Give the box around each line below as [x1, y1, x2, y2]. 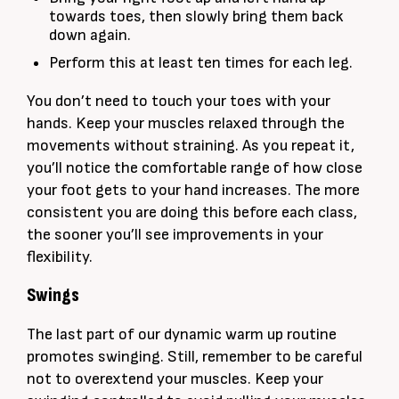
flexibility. [27, 248, 93, 267]
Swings [27, 283, 79, 308]
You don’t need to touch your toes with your [27, 92, 330, 111]
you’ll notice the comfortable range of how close [27, 159, 362, 178]
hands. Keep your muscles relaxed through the [27, 114, 345, 134]
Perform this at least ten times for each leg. [49, 53, 353, 73]
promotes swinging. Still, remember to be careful [27, 347, 362, 367]
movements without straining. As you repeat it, [27, 136, 354, 156]
